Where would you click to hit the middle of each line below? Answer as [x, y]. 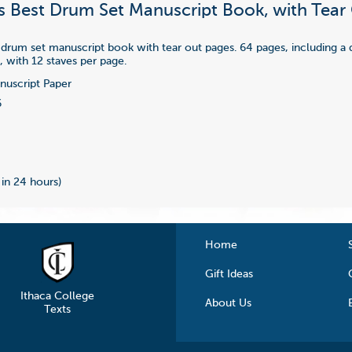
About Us [229, 303]
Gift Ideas [229, 274]
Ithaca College [57, 296]
